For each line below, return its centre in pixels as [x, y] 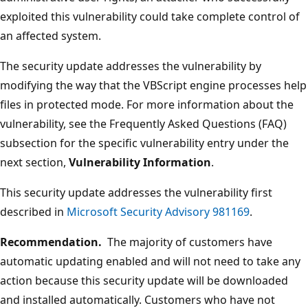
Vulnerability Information [140, 162]
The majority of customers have [187, 242]
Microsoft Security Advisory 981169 [158, 211]
